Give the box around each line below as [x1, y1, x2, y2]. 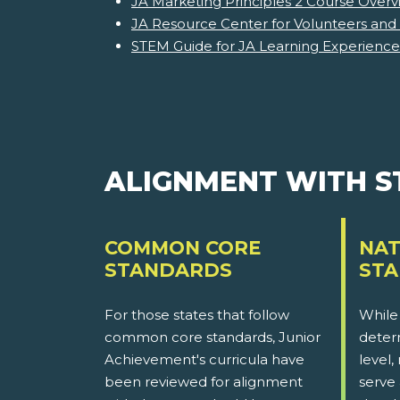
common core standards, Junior [104, 329, 321, 346]
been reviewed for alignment [104, 373, 303, 391]
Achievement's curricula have [104, 351, 304, 369]
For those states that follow [104, 306, 289, 324]
